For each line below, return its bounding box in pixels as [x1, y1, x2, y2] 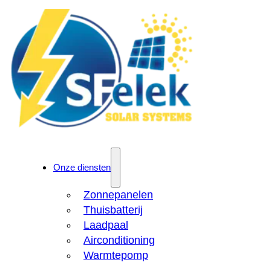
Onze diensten [53, 162, 111, 172]
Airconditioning [83, 234, 155, 246]
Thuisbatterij [83, 204, 143, 216]
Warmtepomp [83, 249, 148, 261]
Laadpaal [83, 219, 128, 231]
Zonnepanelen [83, 189, 153, 201]
